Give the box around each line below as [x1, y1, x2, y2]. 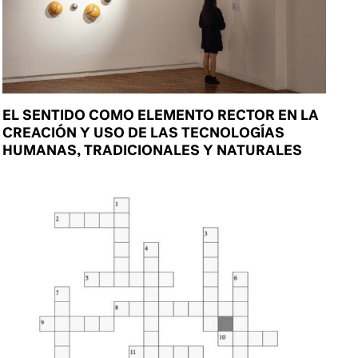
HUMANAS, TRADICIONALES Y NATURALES [2, 140, 303, 159]
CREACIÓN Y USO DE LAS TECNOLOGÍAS [2, 122, 285, 141]
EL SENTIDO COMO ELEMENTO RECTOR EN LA [2, 105, 320, 124]
